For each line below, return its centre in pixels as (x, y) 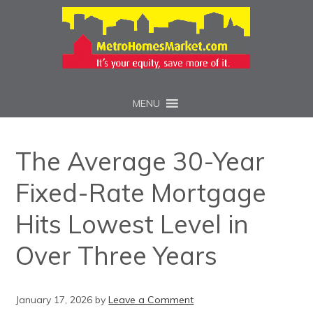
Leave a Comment (151, 300)
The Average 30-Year (140, 161)
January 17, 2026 (54, 300)
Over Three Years (117, 255)
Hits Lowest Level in (132, 224)
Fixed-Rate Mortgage (141, 192)
